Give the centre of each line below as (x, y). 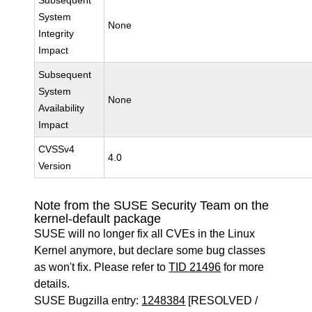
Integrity (56, 33)
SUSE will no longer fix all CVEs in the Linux (145, 234)
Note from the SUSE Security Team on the (152, 205)
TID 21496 (195, 267)
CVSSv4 (57, 149)
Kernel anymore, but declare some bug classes (150, 250)
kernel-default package (98, 219)
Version (55, 166)
